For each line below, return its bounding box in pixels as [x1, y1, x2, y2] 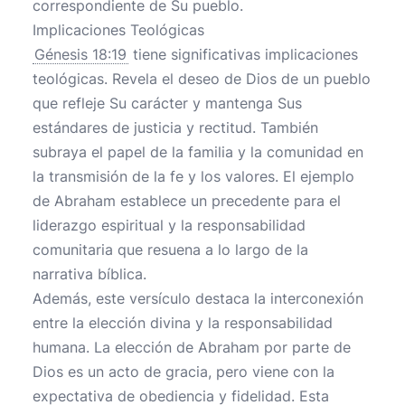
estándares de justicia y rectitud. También [33, 118, 318, 137]
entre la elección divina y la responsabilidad [33, 314, 333, 332]
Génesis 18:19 [34, 45, 127, 63]
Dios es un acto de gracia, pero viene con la [33, 363, 334, 381]
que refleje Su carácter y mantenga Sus [33, 94, 302, 112]
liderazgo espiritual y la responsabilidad [33, 216, 306, 234]
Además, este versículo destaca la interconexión [33, 289, 363, 307]
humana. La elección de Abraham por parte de [33, 338, 351, 356]
